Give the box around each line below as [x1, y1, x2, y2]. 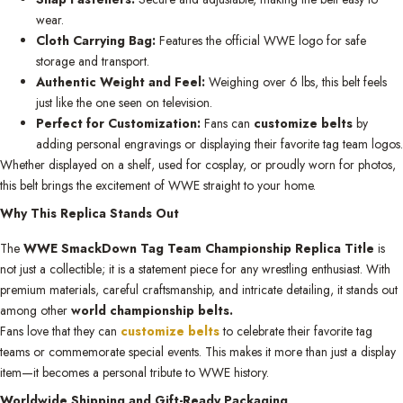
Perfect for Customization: [36, 113, 201, 132]
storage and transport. [36, 51, 149, 70]
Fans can [201, 113, 254, 132]
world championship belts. [71, 300, 233, 319]
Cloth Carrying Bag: [36, 31, 156, 49]
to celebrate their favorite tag [219, 321, 372, 340]
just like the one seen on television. [36, 93, 212, 112]
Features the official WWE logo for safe [156, 31, 366, 49]
